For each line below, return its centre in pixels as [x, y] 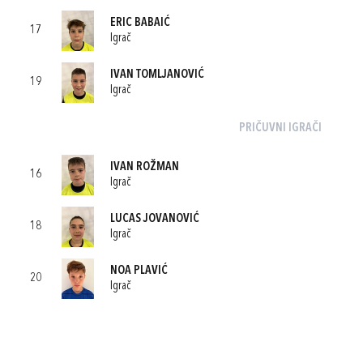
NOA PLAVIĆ [139, 271]
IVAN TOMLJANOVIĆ [157, 75]
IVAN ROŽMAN [145, 167]
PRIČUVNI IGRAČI [280, 128]
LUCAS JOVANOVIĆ [155, 219]
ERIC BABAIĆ [140, 23]
